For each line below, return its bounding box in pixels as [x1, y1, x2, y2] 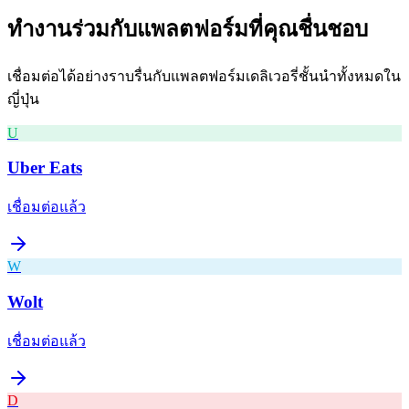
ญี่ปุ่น [7, 90, 39, 107]
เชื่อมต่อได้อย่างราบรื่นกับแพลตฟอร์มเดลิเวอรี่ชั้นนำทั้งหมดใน [7, 68, 401, 84]
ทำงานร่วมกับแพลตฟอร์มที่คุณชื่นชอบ [7, 16, 368, 41]
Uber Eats [7, 158, 82, 178]
